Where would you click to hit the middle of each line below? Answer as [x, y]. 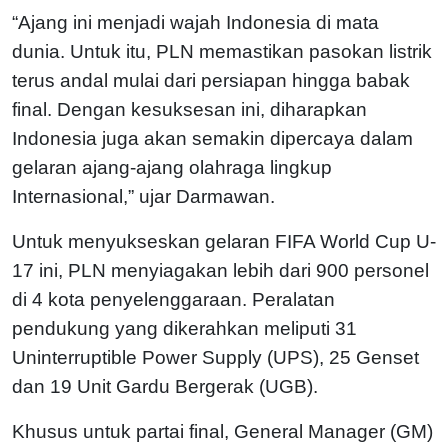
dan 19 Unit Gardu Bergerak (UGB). [165, 386]
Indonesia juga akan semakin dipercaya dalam [212, 138]
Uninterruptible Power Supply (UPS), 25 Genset [215, 357]
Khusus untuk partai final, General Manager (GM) [222, 431]
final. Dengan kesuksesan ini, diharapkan [189, 109]
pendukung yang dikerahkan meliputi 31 [184, 328]
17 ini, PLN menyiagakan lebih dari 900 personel [220, 270]
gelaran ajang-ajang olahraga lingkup [172, 167]
